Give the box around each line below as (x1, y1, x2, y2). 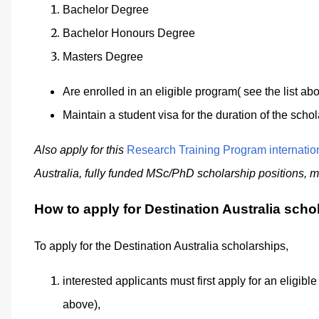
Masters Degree (63, 50, 143, 63)
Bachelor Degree (63, 3, 149, 16)
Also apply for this (34, 143, 127, 156)
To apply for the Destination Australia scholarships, (34, 240, 291, 252)
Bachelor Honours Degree (63, 26, 195, 39)
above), (63, 298, 103, 310)
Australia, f (34, 167, 88, 179)
